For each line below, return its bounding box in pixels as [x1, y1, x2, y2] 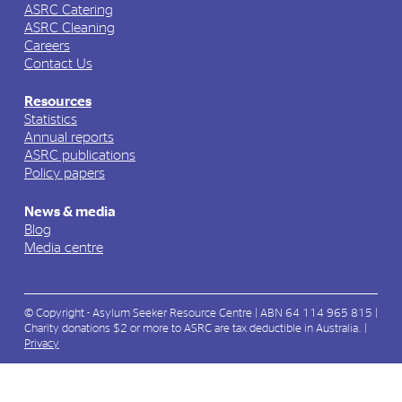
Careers [23, 38, 70, 53]
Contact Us [23, 56, 92, 71]
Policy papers [23, 166, 105, 181]
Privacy [23, 338, 59, 351]
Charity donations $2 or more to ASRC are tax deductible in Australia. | [23, 323, 367, 336]
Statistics [23, 112, 77, 127]
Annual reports [23, 130, 114, 145]
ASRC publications [23, 148, 135, 163]
